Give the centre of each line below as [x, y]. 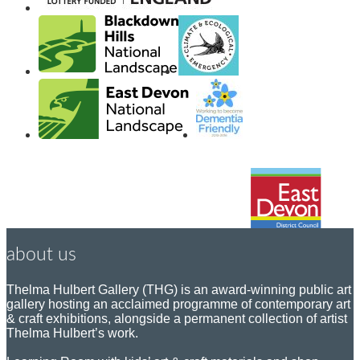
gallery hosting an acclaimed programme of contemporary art [178, 304]
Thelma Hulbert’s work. [72, 333]
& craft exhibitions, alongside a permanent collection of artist [177, 318]
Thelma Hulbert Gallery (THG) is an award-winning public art [179, 289]
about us [41, 255]
